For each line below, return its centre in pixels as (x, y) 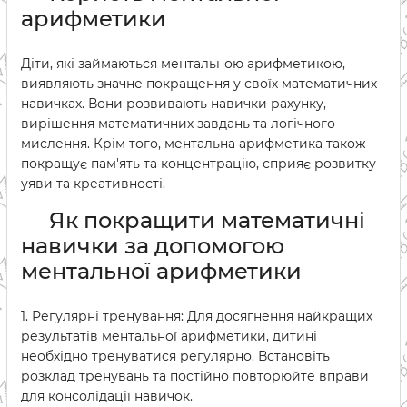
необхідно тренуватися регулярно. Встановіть (175, 356)
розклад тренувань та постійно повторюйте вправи (195, 376)
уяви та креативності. (93, 184)
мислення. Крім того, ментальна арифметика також (194, 144)
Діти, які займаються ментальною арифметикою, (183, 64)
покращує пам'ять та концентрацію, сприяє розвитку (199, 164)
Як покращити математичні (204, 220)
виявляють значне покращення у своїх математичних (199, 84)
